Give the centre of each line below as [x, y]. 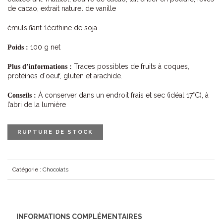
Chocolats [55, 169]
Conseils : [22, 95]
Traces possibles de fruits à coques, [131, 66]
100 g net [44, 47]
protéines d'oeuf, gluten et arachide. [65, 76]
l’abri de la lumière [37, 105]
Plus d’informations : [40, 67]
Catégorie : [28, 169]
